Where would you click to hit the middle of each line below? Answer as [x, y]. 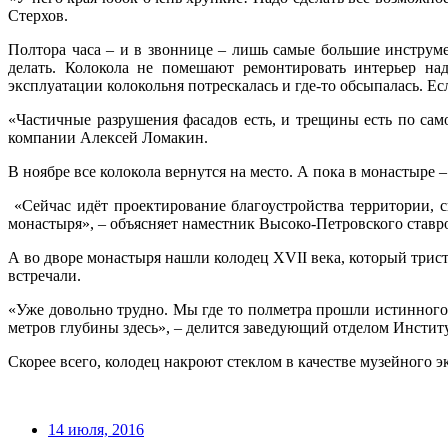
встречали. [44, 275]
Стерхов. [38, 15]
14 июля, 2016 [96, 429]
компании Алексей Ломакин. [108, 137]
